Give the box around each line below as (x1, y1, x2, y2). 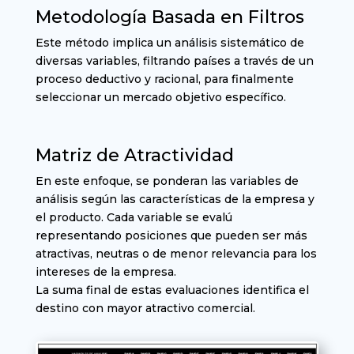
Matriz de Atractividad (35, 145, 234, 167)
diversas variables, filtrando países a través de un (35, 54, 314, 69)
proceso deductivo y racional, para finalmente (35, 72, 294, 87)
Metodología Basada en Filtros (35, 6, 304, 28)
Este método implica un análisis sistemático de (35, 36, 304, 51)
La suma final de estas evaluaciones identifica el (35, 283, 309, 298)
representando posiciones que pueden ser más (35, 228, 307, 243)
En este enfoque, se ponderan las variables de (35, 174, 299, 189)
